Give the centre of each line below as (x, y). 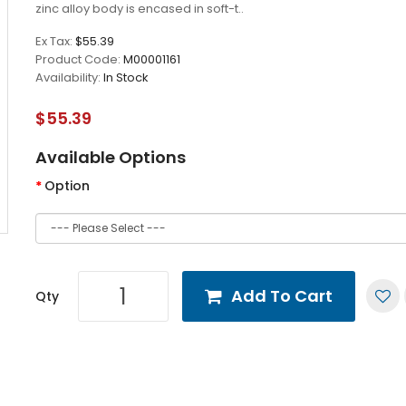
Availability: (69, 77)
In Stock (126, 77)
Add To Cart (282, 296)
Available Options (111, 157)
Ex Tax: (55, 41)
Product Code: (79, 59)
